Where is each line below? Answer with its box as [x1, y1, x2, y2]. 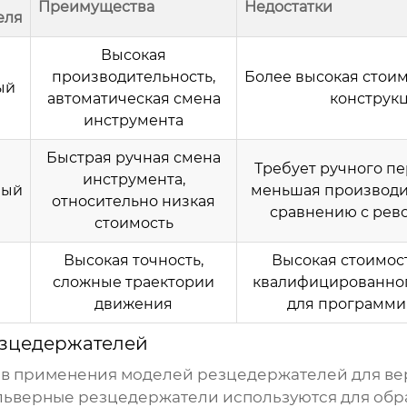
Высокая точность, [64, 252, 203, 270]
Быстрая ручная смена [46, 149, 221, 167]
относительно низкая [52, 193, 215, 211]
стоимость [94, 214, 174, 233]
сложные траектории [53, 273, 214, 292]
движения [94, 295, 173, 313]
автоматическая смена [46, 90, 221, 108]
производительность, [52, 68, 215, 86]
